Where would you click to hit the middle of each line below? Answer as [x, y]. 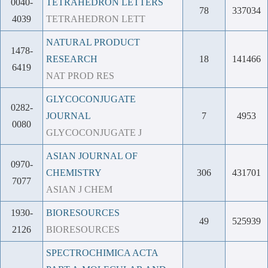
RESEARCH [72, 59]
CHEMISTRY [74, 173]
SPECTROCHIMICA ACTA [102, 253]
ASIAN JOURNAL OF [92, 156]
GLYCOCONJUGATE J [94, 133]
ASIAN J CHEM [79, 189]
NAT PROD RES [80, 76]
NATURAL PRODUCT [93, 42]
